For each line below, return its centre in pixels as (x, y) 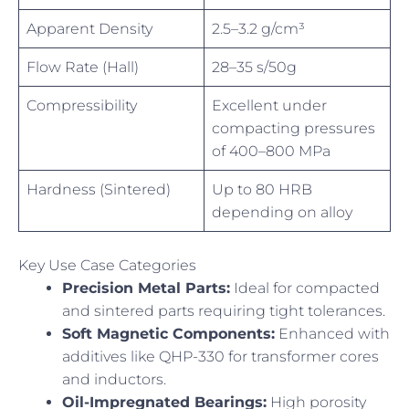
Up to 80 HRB (262, 189)
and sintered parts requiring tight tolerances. (224, 310)
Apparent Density (89, 28)
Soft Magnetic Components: (168, 333)
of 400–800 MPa (271, 151)
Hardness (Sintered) (99, 189)
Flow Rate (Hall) (83, 67)
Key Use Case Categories (107, 265)
